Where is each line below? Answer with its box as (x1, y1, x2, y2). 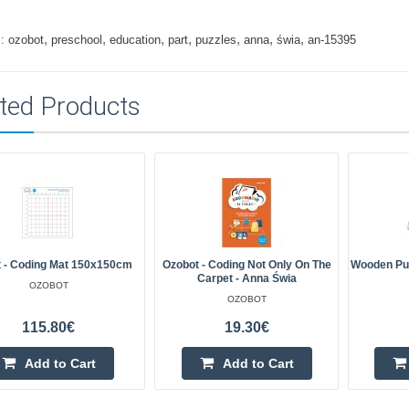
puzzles (194, 32, 236, 47)
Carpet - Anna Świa (196, 271, 297, 285)
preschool (50, 32, 102, 47)
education (109, 32, 161, 47)
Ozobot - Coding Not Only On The (162, 257, 331, 271)
